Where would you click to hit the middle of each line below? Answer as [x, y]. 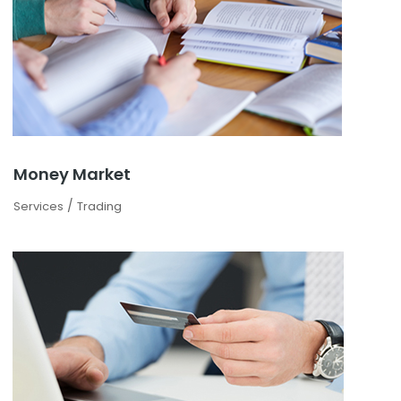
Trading [99, 206]
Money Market [72, 174]
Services [38, 206]
